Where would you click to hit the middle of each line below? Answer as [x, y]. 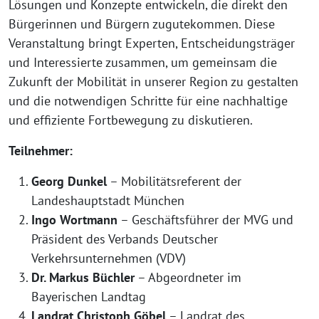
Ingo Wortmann [74, 220]
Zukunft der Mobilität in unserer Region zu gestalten [153, 82]
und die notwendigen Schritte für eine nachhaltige [148, 101]
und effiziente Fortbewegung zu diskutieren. [131, 120]
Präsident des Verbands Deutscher [125, 239]
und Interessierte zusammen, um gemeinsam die [143, 62]
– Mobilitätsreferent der [174, 181]
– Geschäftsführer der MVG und [205, 220]
